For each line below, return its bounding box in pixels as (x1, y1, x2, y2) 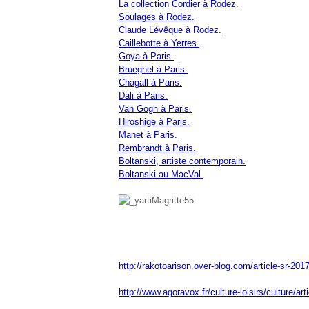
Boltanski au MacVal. (119, 169, 203, 179)
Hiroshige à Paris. (119, 117, 190, 127)
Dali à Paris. (119, 90, 168, 101)
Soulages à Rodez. (119, 12, 195, 22)
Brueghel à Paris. (119, 64, 188, 74)
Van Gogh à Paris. (119, 103, 192, 114)
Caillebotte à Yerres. (119, 38, 199, 48)
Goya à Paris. (119, 51, 174, 61)
